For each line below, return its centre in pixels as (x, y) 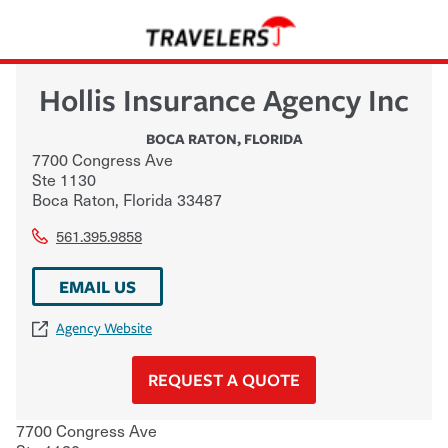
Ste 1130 (64, 178)
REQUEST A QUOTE (224, 379)
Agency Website (104, 328)
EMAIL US (97, 286)
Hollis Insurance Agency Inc (224, 99)
